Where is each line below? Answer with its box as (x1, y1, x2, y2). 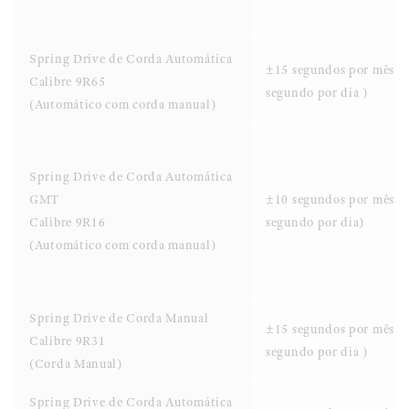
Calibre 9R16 (29, 214, 106, 230)
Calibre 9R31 (29, 332, 106, 349)
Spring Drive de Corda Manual (29, 309, 209, 326)
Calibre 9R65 (29, 73, 106, 89)
